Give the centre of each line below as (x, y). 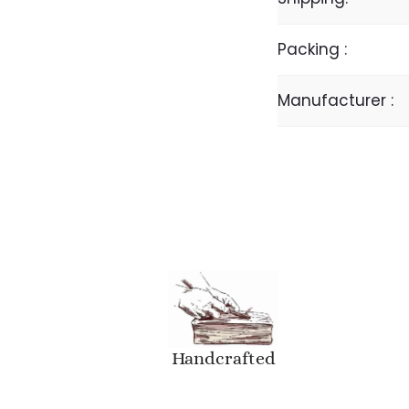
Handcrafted (223, 359)
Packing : (312, 49)
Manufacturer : (335, 100)
